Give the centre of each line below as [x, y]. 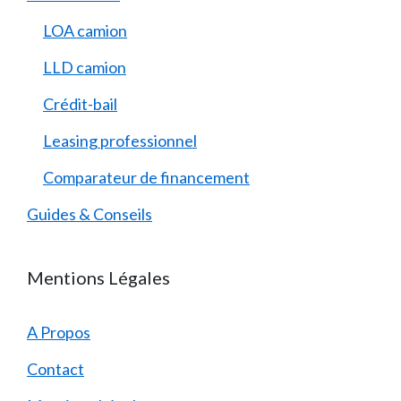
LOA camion [85, 30]
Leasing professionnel [120, 140]
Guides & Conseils [90, 213]
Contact [55, 368]
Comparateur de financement [146, 177]
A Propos [59, 332]
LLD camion [85, 67]
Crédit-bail [80, 103]
